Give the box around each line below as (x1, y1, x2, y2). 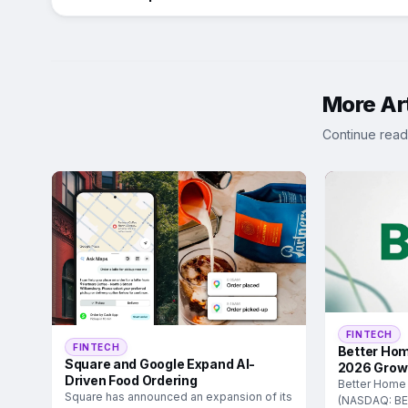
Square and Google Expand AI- (65, 355, 256, 372)
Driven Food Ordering (65, 372, 198, 388)
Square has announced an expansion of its (65, 389, 292, 403)
